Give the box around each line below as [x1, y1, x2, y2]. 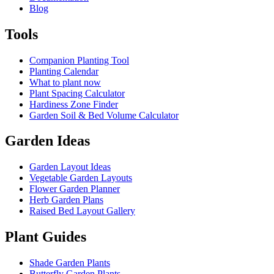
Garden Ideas [5, 133, 90, 149]
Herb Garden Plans [29, 194, 103, 206]
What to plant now [29, 76, 101, 87]
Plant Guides [5, 229, 86, 245]
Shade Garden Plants [29, 257, 110, 268]
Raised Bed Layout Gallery [29, 206, 135, 217]
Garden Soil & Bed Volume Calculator [29, 109, 179, 120]
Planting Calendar [29, 65, 98, 76]
